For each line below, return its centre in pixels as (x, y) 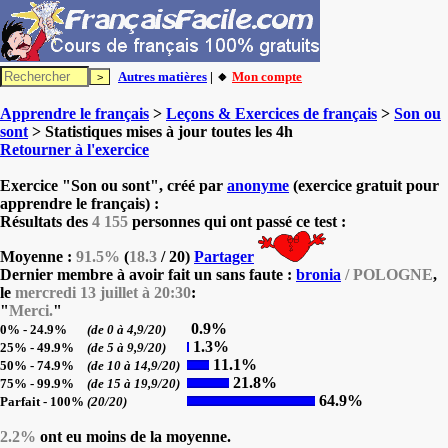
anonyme (258, 185)
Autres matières (162, 76)
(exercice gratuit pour (364, 185)
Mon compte (267, 76)
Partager (224, 256)
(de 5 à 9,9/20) (128, 347)
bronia (318, 274)
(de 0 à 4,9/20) (128, 329)
